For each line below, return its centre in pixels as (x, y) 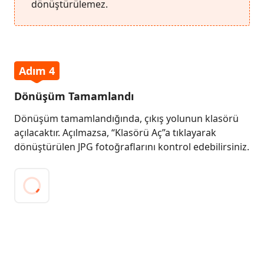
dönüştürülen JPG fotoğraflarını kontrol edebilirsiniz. (132, 147)
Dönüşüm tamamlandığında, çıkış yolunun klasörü (126, 118)
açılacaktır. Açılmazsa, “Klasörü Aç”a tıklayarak (115, 133)
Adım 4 (37, 71)
